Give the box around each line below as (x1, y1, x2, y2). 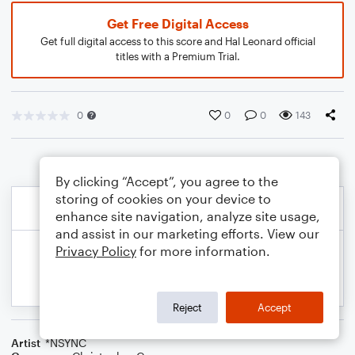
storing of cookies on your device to (55, 191, 271, 206)
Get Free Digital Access (106, 16, 249, 31)
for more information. (136, 243, 270, 258)
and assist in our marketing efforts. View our (55, 226, 319, 241)
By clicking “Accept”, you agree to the (55, 174, 278, 189)
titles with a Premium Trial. (115, 50, 240, 63)
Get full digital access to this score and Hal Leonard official (40, 35, 315, 48)
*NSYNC (45, 336, 86, 349)
